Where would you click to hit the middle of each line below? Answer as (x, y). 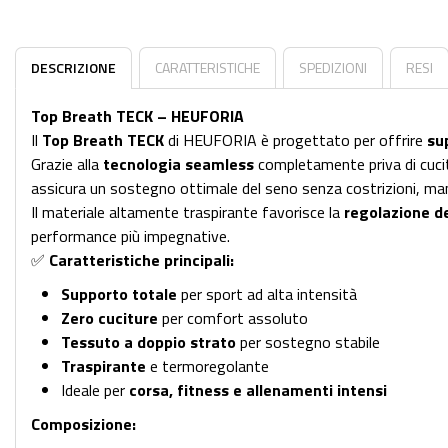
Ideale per (95, 390)
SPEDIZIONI (333, 67)
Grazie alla (67, 164)
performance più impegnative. (130, 236)
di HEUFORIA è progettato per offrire (295, 140)
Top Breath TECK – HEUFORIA (137, 116)
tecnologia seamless (178, 164)
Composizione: (83, 424)
